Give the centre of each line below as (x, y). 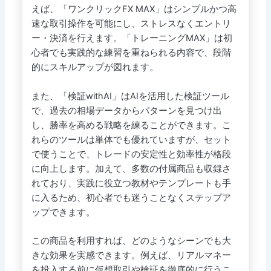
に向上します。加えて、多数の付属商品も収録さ (131, 168)
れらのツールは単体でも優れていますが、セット (131, 139)
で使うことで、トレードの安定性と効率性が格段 (131, 154)
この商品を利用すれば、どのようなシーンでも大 (131, 240)
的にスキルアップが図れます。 (95, 67)
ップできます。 (63, 212)
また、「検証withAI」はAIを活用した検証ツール (130, 96)
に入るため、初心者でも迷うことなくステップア (131, 198)
